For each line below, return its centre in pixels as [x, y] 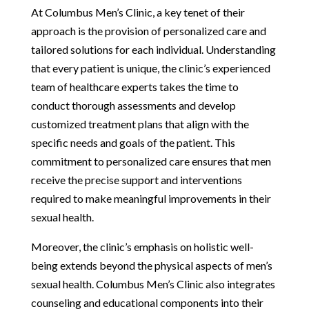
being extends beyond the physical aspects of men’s [151, 265]
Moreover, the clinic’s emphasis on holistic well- [142, 246]
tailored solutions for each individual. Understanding [153, 49]
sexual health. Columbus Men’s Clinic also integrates [153, 283]
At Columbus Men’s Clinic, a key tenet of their [138, 12]
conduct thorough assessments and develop [133, 105]
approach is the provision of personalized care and [148, 30]
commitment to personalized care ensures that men [151, 161]
